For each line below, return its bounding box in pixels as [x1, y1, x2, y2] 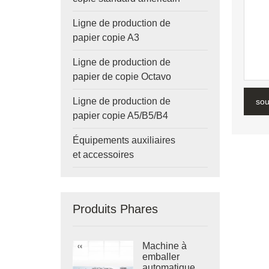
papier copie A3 [72, 32, 139, 43]
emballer [142, 252, 180, 262]
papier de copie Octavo [72, 71, 171, 82]
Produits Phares [72, 202, 158, 216]
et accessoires [72, 150, 134, 160]
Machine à [142, 241, 187, 251]
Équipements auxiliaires [72, 135, 175, 145]
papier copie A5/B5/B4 [72, 110, 168, 121]
